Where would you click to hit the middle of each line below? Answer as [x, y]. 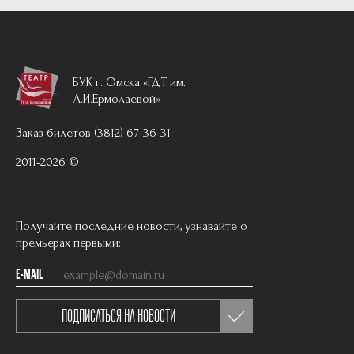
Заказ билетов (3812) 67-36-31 [93, 133]
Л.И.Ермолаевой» [117, 99]
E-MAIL [29, 275]
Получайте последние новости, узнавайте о [132, 226]
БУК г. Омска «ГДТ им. [129, 83]
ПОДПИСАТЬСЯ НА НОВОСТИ [119, 316]
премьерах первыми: [68, 243]
